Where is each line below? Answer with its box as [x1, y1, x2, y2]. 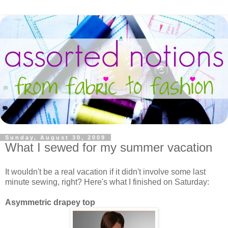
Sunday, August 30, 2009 [5, 134, 106, 140]
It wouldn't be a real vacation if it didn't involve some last [5, 167, 206, 176]
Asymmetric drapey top [5, 197, 95, 207]
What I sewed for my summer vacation [5, 140, 212, 154]
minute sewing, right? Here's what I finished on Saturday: [5, 177, 209, 186]
